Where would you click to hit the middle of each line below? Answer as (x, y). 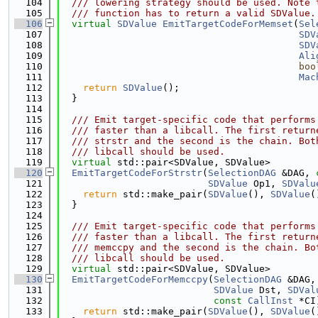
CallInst (270, 301)
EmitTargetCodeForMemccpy (140, 279)
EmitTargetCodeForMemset (228, 24)
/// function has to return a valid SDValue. (188, 13)
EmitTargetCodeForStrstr (137, 173)
